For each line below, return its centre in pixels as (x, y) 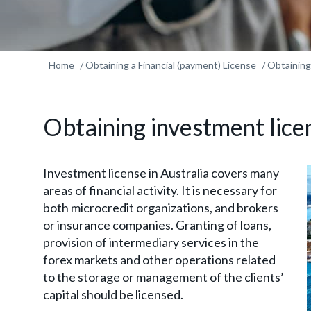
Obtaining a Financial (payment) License (171, 65)
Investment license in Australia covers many (161, 173)
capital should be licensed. (113, 294)
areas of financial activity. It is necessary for (160, 190)
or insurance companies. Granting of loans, (157, 225)
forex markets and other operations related (159, 260)
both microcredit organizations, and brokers (161, 208)
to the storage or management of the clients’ (163, 277)
